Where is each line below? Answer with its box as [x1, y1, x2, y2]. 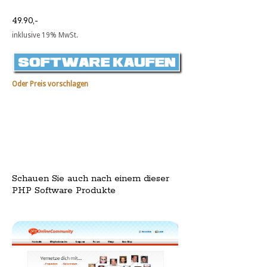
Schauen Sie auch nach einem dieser [12, 172, 169, 184]
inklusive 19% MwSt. [12, 31, 78, 40]
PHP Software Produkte [12, 184, 116, 196]
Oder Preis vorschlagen [12, 80, 88, 89]
